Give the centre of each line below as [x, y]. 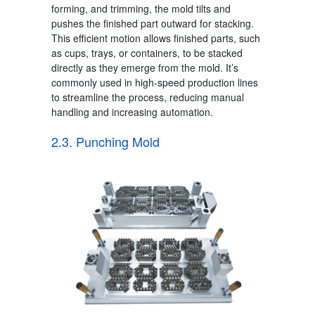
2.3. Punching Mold [105, 142]
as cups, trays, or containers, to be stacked [147, 53]
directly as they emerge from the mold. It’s [144, 68]
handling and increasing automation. [132, 112]
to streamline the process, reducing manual [147, 97]
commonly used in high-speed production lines [154, 83]
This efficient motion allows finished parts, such [155, 38]
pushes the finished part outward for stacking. [152, 24]
